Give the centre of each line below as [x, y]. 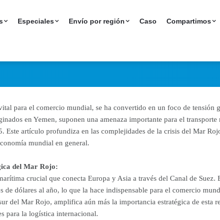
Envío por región [97, 21]
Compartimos [189, 21]
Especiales [36, 21]
